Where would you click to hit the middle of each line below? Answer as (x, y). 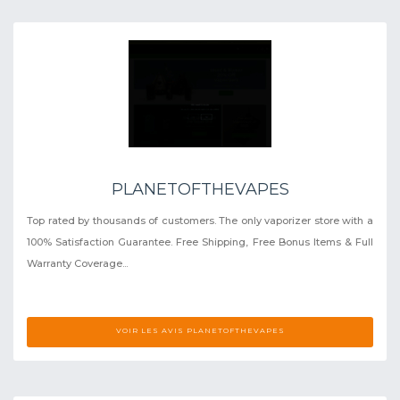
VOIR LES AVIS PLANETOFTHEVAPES (200, 330)
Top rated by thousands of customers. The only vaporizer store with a (200, 220)
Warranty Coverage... (77, 263)
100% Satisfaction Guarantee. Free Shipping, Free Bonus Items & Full (200, 242)
